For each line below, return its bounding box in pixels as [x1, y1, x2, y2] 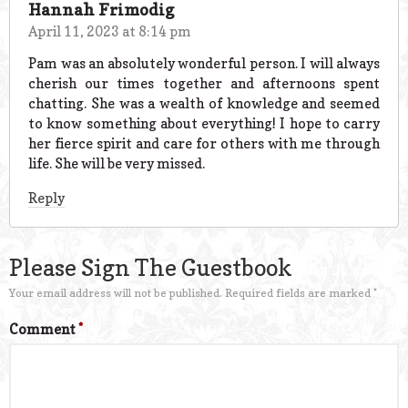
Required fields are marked [225, 285, 373, 300]
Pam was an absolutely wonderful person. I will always [28, 55, 380, 72]
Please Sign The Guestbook [9, 253, 292, 281]
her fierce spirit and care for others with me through [28, 135, 380, 152]
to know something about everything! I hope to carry [28, 115, 380, 132]
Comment [9, 320, 78, 338]
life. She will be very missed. [28, 155, 205, 172]
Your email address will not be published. [9, 285, 222, 300]
